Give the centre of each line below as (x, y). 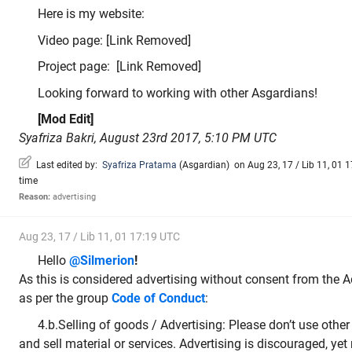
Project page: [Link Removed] (119, 67)
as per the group (65, 299)
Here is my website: (91, 14)
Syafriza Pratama (139, 165)
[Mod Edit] (66, 119)
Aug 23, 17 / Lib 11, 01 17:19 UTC (99, 236)
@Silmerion (102, 261)
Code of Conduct (158, 299)
